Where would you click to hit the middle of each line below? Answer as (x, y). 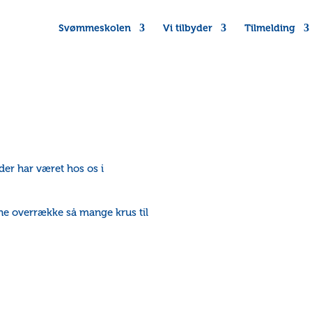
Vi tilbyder (188, 28)
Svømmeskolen (95, 28)
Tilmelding (270, 28)
